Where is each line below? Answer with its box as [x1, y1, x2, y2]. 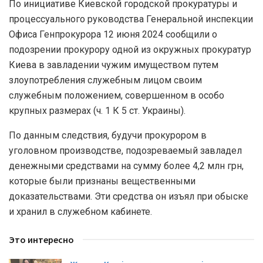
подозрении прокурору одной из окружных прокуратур [9, 44, 251, 56]
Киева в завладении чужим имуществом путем [9, 59, 218, 71]
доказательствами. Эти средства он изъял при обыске [9, 191, 248, 203]
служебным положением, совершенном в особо [9, 90, 224, 102]
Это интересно [9, 234, 74, 246]
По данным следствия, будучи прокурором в [9, 130, 207, 141]
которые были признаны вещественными [9, 176, 195, 187]
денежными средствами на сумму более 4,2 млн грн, [9, 160, 244, 172]
